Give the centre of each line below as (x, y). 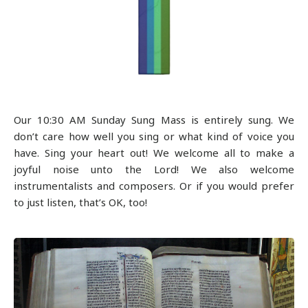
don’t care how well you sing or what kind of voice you (154, 136)
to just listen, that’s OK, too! (80, 202)
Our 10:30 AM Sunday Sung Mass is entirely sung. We (154, 119)
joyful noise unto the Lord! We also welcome (154, 169)
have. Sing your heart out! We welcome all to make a (154, 152)
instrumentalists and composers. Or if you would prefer (154, 185)
